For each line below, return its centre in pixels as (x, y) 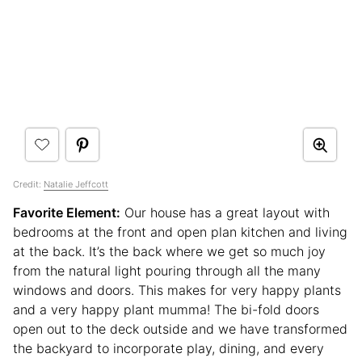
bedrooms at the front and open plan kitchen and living (180, 232)
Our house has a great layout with (225, 213)
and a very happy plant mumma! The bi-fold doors (166, 310)
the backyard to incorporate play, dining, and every (168, 349)
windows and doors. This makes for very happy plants (177, 290)
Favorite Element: (67, 213)
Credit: (28, 185)
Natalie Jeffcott (76, 185)
